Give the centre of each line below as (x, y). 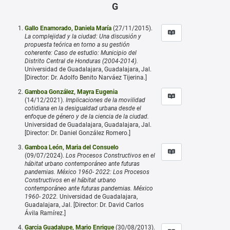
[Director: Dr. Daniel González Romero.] (78, 133)
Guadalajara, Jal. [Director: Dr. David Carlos (84, 205)
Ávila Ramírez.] (45, 213)
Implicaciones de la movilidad (106, 100)
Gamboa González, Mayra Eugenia (71, 92)
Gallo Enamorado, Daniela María (68, 28)
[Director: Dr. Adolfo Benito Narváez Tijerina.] (86, 77)
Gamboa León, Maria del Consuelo (72, 147)
